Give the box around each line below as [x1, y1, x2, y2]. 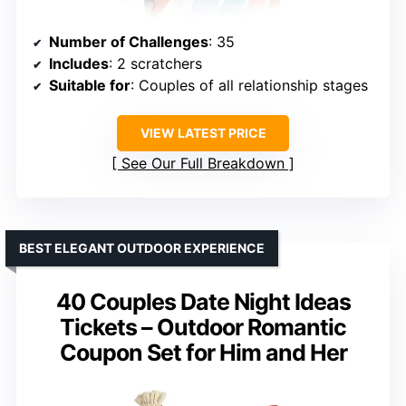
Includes [49, 53, 109, 72]
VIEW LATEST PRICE [140, 124, 266, 140]
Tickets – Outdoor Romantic [60, 313, 346, 341]
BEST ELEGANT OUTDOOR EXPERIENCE [19, 239, 265, 256]
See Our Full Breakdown [121, 153, 285, 172]
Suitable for [49, 75, 130, 94]
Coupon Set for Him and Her [59, 338, 347, 366]
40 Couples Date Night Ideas [55, 287, 351, 315]
